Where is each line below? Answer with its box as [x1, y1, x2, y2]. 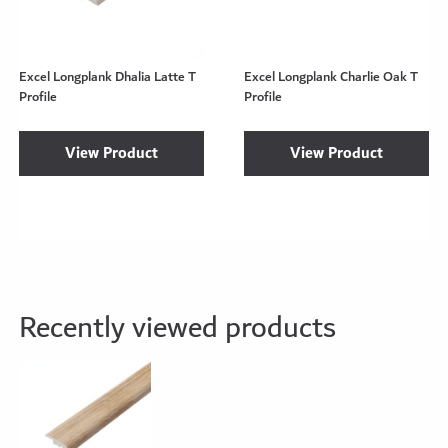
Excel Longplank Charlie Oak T [244, 65, 418, 89]
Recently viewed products [19, 303, 337, 354]
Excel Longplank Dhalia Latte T [19, 65, 197, 89]
